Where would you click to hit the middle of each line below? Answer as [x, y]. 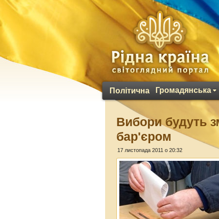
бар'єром [144, 136]
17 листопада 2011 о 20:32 [150, 150]
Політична [130, 91]
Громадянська [183, 90]
